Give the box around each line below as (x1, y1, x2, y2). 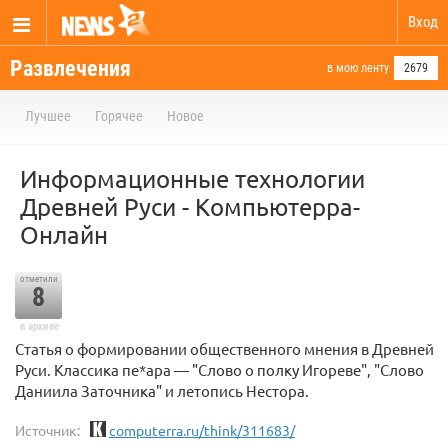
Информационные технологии (20, 164, 365, 193)
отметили (19, 274, 58, 284)
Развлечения (10, 56, 131, 81)
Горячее (95, 108, 143, 124)
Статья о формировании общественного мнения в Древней (15, 339, 434, 358)
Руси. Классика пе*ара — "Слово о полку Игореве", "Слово (15, 360, 424, 379)
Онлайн (20, 220, 108, 249)
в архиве (19, 320, 59, 333)
